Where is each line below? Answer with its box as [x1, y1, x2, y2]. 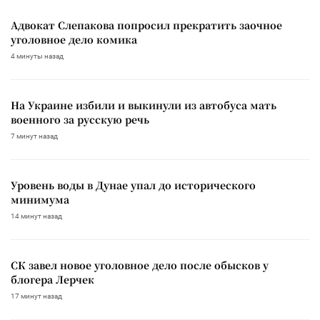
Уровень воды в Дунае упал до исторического [11, 177, 256, 192]
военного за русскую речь [11, 111, 149, 126]
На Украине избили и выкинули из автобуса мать [11, 97, 276, 112]
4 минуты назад [11, 51, 64, 60]
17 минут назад [11, 291, 62, 300]
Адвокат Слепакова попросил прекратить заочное [11, 17, 282, 32]
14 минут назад [11, 211, 62, 220]
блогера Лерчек [11, 271, 94, 286]
